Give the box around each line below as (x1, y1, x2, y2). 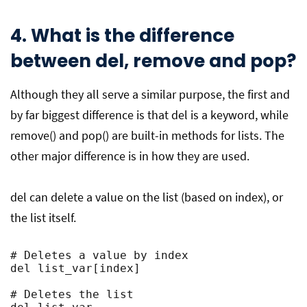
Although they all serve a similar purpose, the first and (10, 86, 290, 102)
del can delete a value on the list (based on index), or (10, 189, 283, 205)
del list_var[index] (10, 262, 140, 275)
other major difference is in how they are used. (10, 148, 249, 164)
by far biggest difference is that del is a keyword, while (10, 107, 288, 123)
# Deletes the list (10, 288, 134, 301)
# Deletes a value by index (10, 249, 188, 262)
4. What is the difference (10, 23, 234, 48)
